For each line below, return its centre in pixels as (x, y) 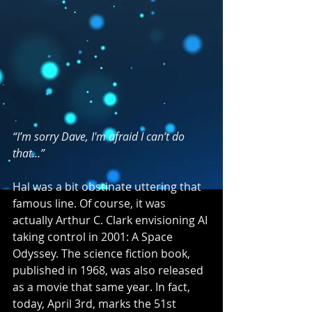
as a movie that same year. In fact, (103, 287)
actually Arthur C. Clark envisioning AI (111, 220)
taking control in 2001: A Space (94, 237)
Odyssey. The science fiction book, (103, 254)
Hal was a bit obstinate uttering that (108, 187)
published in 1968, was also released (109, 271)
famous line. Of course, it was (91, 204)
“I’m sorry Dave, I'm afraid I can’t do (100, 137)
